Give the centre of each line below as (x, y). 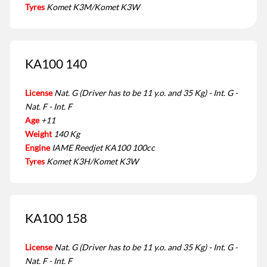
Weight (38, 133)
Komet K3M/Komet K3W (93, 7)
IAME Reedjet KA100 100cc (103, 147)
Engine (38, 147)
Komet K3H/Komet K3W (92, 161)
